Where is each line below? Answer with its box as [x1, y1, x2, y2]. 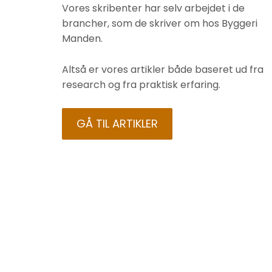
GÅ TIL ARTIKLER [76, 115, 158, 131]
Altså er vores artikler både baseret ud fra [62, 62, 263, 76]
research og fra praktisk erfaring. [62, 77, 220, 92]
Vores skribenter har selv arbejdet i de [62, 1, 245, 16]
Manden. [62, 32, 103, 46]
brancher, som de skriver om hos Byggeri [62, 16, 257, 31]
